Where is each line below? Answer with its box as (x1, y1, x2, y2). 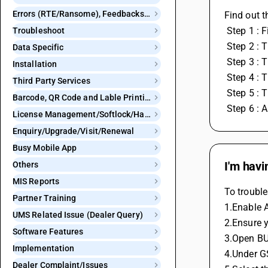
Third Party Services (13, 76, 90, 86)
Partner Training (13, 193, 77, 203)
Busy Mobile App (13, 143, 77, 153)
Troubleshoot (13, 26, 65, 35)
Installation (13, 59, 57, 69)
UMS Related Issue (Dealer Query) (13, 210, 143, 220)
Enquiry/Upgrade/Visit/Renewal (13, 126, 135, 136)
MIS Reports (13, 176, 59, 186)
